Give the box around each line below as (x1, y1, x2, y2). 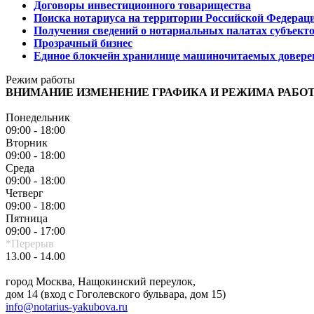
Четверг (6, 186, 43, 199)
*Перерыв (6, 237, 54, 250)
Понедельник (6, 111, 70, 123)
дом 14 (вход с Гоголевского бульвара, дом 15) (6, 287, 226, 300)
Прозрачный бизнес (34, 36, 132, 49)
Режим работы (6, 73, 75, 86)
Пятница (6, 212, 48, 224)
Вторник (6, 136, 48, 149)
